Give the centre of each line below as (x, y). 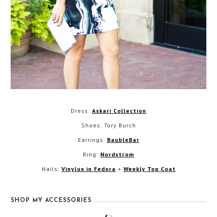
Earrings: (92, 139)
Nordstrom (117, 154)
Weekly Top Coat (149, 169)
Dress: (81, 110)
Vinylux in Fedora (88, 169)
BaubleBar (123, 139)
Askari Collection (119, 110)
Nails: (51, 169)
